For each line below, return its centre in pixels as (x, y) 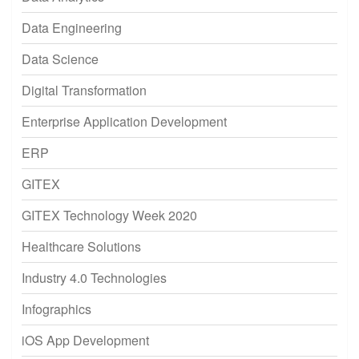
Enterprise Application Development (124, 121)
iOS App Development (85, 340)
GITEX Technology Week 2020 (109, 215)
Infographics (56, 309)
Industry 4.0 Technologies (94, 277)
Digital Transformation (84, 90)
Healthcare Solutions (81, 246)
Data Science (60, 58)
